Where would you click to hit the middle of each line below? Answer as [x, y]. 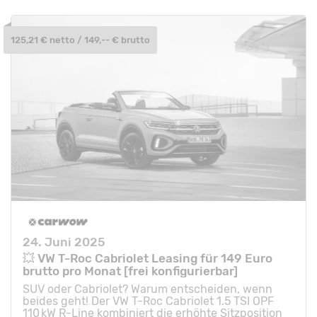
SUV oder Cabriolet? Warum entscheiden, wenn [148, 289]
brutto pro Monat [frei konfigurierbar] [130, 271]
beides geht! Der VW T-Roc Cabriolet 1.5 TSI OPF [148, 301]
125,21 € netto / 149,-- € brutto [80, 40]
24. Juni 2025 [64, 242]
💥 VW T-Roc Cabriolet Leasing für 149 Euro [148, 259]
